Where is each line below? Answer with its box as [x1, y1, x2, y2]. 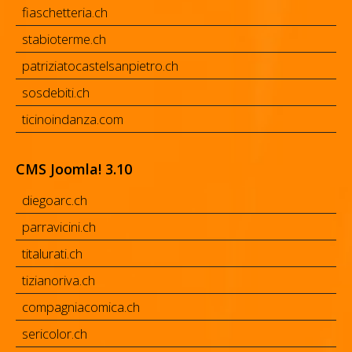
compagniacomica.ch [22, 298, 140, 317]
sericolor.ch [22, 324, 87, 343]
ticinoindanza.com [22, 110, 123, 129]
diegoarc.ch [22, 191, 87, 210]
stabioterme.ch [22, 30, 106, 49]
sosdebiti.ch [22, 83, 90, 102]
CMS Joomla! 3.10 [16, 159, 132, 179]
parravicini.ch [22, 218, 96, 236]
